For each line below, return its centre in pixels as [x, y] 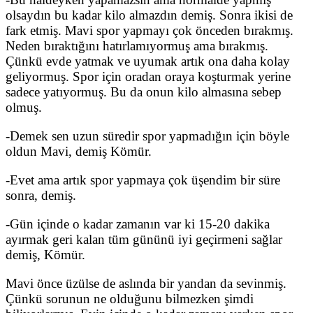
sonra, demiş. [41, 195]
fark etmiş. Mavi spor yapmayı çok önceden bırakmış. [150, 30]
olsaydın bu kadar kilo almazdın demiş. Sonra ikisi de [149, 15]
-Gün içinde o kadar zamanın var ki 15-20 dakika [138, 224]
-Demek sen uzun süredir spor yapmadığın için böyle [147, 136]
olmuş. [24, 107]
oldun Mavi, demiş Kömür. [79, 151]
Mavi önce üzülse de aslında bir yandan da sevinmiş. [146, 283]
